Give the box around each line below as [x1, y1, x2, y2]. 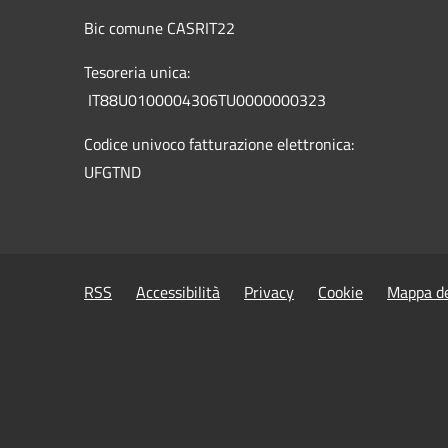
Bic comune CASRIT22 [84, 15, 235, 40]
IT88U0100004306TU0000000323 [84, 87, 326, 112]
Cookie [318, 279, 363, 304]
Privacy [244, 279, 294, 304]
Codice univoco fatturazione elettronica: [84, 131, 354, 156]
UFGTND [84, 159, 141, 184]
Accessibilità [136, 279, 220, 304]
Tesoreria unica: [84, 59, 190, 84]
